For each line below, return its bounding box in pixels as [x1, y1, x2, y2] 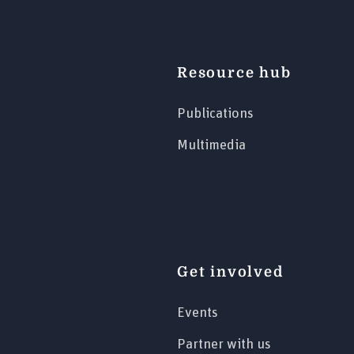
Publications [177, 106, 254, 121]
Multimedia [177, 137, 246, 153]
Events [177, 305, 218, 320]
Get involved [177, 263, 284, 280]
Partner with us [177, 337, 271, 352]
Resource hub [177, 64, 292, 81]
